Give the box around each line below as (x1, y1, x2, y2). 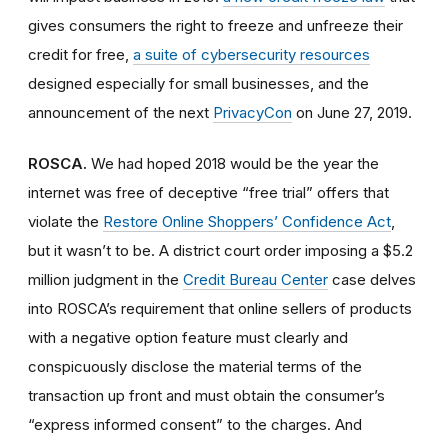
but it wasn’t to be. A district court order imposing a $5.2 (28, 240, 413, 260)
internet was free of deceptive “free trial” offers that (28, 182, 389, 202)
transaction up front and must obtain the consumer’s (28, 385, 385, 405)
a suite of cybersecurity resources (133, 44, 370, 64)
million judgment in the (28, 269, 183, 289)
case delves (328, 269, 416, 289)
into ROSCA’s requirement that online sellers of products (28, 298, 412, 318)
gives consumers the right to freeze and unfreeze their (28, 15, 403, 35)
